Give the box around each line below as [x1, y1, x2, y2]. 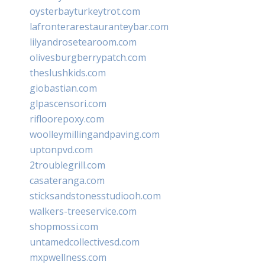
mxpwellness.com [30, 250, 106, 264]
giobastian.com [30, 81, 97, 95]
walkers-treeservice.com [30, 204, 137, 218]
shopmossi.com [30, 219, 98, 233]
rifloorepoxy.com [30, 112, 104, 125]
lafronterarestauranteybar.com [30, 20, 169, 33]
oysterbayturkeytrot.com [30, 4, 140, 18]
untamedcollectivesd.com [30, 235, 140, 248]
